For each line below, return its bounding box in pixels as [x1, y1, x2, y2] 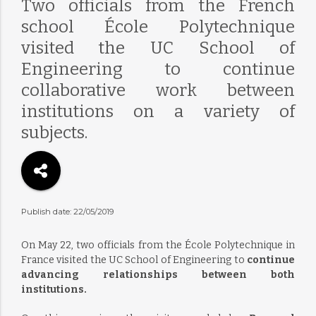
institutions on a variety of [20, 102, 296, 121]
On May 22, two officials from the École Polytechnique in [20, 239, 296, 251]
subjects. [20, 123, 87, 142]
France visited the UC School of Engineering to [20, 254, 248, 266]
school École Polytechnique [20, 17, 296, 37]
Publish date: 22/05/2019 [20, 207, 114, 217]
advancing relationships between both [20, 269, 296, 281]
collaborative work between [20, 80, 296, 100]
